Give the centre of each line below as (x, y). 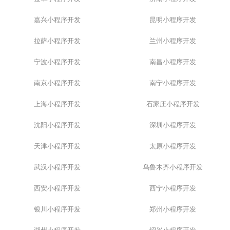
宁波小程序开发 (57, 62)
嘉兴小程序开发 (57, 20)
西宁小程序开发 (173, 189)
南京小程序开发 (57, 83)
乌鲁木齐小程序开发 (173, 168)
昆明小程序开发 (173, 20)
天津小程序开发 (57, 147)
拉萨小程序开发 (57, 41)
